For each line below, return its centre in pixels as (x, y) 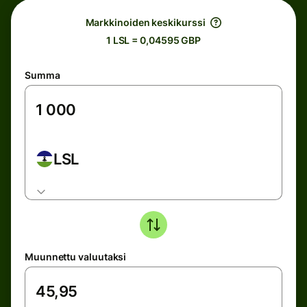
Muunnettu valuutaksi (76, 257)
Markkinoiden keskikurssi (145, 22)
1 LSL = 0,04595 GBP (153, 40)
